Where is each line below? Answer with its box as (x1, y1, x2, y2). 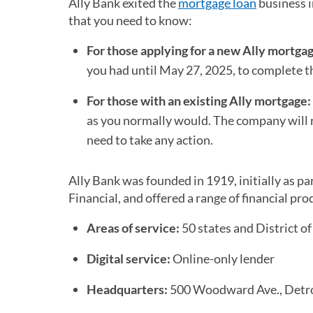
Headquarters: (87, 282, 168, 298)
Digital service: (87, 251, 170, 267)
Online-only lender (170, 251, 275, 267)
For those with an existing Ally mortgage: (87, 93, 311, 109)
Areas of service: (87, 220, 180, 236)
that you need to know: (68, 13, 192, 29)
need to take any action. (87, 132, 213, 148)
